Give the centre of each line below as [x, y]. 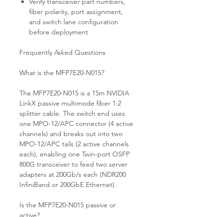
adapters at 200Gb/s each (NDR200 [73, 174]
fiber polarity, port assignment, [76, 11]
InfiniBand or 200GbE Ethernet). [68, 184]
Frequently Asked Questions [62, 52]
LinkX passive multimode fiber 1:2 [70, 103]
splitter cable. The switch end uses [72, 113]
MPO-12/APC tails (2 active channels [74, 144]
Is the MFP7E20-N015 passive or [68, 205]
